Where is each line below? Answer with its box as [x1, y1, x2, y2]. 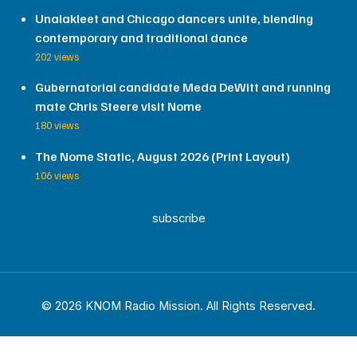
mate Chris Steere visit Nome [35, 98, 202, 115]
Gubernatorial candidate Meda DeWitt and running [35, 79, 331, 96]
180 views [35, 119, 79, 132]
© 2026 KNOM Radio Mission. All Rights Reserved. [41, 299, 316, 314]
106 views [35, 168, 79, 182]
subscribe [151, 211, 206, 226]
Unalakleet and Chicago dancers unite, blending [35, 10, 313, 26]
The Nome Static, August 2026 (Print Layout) [35, 147, 290, 164]
